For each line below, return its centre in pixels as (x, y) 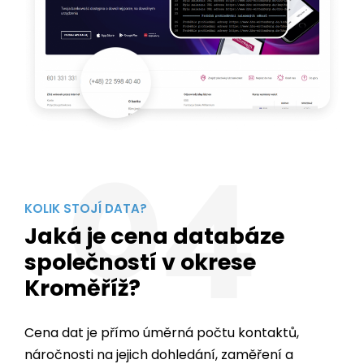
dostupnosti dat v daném (205, 336)
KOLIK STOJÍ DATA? (86, 168)
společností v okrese (140, 222)
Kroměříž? (82, 248)
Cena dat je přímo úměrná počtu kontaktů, (162, 292)
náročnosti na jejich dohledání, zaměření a (159, 314)
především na (70, 336)
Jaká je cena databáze (154, 196)
